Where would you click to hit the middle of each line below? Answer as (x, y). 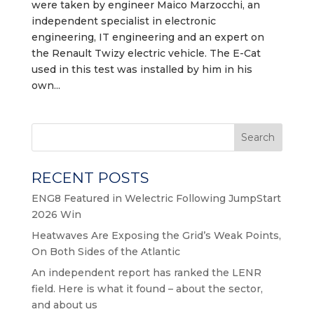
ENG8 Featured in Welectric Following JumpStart (156, 199)
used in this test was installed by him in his (142, 70)
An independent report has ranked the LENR (146, 273)
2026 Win (56, 215)
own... (46, 86)
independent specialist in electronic (123, 21)
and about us (64, 305)
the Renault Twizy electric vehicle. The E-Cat (146, 54)
